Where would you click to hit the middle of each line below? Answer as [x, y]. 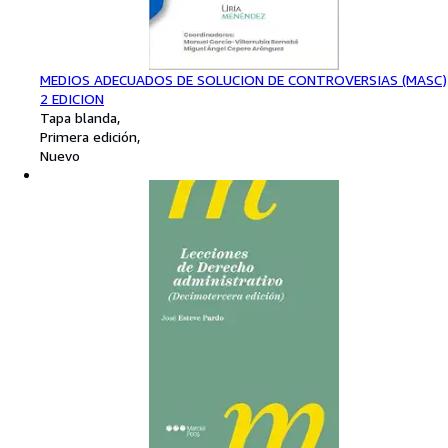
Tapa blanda [78, 118]
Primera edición [88, 137]
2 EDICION [72, 99]
